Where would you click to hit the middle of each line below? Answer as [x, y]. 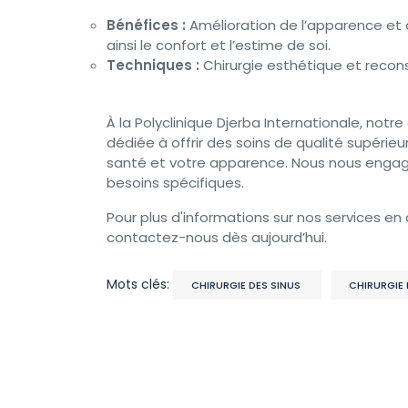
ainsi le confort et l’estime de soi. [219, 45]
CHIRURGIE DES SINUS [247, 285]
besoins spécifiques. [175, 183]
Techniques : [153, 65]
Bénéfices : [146, 25]
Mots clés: [140, 284]
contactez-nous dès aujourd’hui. [217, 237]
